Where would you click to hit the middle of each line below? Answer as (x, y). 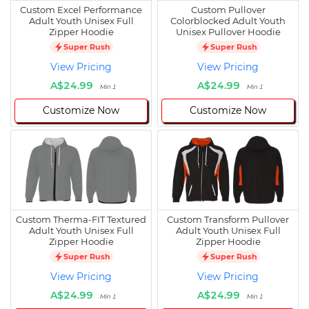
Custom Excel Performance (81, 10)
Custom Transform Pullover (228, 220)
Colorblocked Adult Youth (228, 21)
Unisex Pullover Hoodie (228, 32)
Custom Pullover (228, 10)
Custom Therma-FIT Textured (81, 220)
